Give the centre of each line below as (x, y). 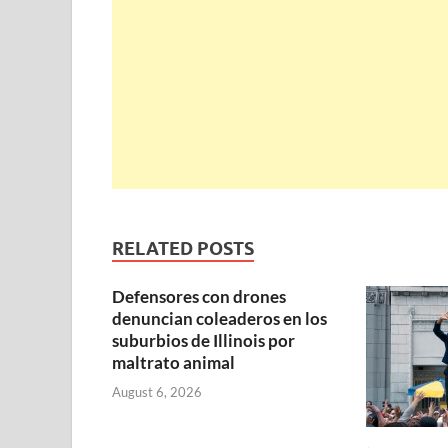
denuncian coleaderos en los (219, 319)
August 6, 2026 (157, 391)
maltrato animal (173, 363)
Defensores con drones (199, 297)
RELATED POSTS (183, 249)
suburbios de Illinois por (203, 341)
